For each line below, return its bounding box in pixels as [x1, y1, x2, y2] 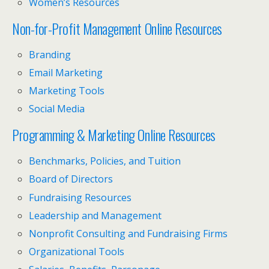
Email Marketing [29, 65, 103, 79]
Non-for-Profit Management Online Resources [12, 17, 222, 39]
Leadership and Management [29, 208, 162, 222]
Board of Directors [29, 172, 113, 186]
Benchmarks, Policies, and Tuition [29, 154, 181, 168]
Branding [29, 47, 71, 61]
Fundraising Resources [29, 190, 132, 204]
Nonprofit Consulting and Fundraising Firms [29, 226, 228, 240]
